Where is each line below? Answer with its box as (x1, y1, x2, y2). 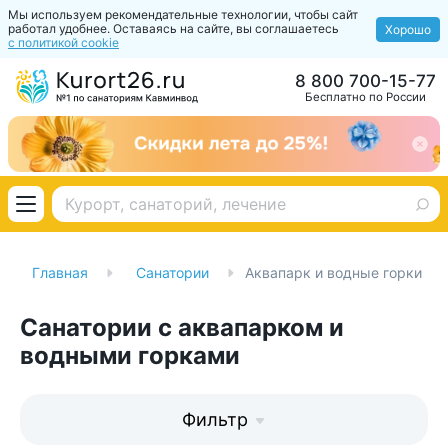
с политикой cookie (8, 35, 119, 50)
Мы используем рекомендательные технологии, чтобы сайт (8, 7, 358, 22)
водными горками (20, 341, 240, 370)
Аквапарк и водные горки (245, 264, 422, 281)
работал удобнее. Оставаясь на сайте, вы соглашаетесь (8, 21, 339, 36)
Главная (32, 264, 88, 281)
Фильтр (181, 409, 253, 430)
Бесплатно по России (305, 89, 426, 104)
